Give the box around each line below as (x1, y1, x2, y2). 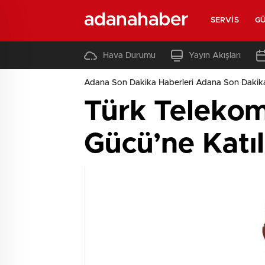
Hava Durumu (103, 51, 156, 60)
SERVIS (211, 17, 239, 24)
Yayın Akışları (189, 51, 241, 60)
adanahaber (84, 10, 188, 30)
